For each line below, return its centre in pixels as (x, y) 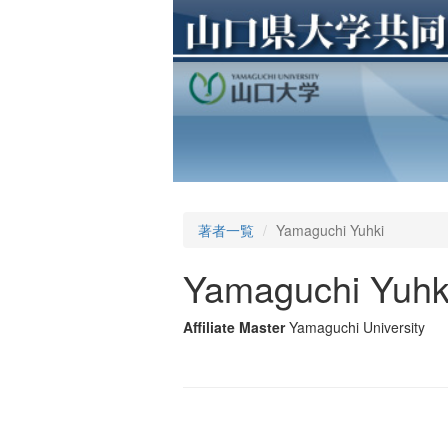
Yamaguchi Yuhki (330, 230)
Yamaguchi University (357, 327)
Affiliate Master (234, 327)
